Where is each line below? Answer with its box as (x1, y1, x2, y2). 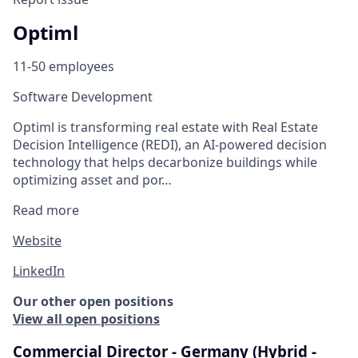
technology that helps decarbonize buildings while (13, 153, 317, 171)
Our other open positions (13, 292, 173, 310)
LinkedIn (13, 261, 65, 280)
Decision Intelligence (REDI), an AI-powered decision (13, 135, 327, 153)
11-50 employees (13, 57, 114, 75)
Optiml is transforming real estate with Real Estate (13, 117, 318, 136)
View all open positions (13, 309, 160, 328)
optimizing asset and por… (13, 170, 172, 189)
